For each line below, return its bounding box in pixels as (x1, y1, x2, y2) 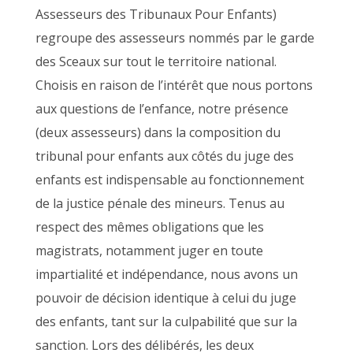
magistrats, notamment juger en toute (35, 242, 263, 259)
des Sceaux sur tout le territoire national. (35, 53, 277, 70)
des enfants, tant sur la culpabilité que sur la (35, 313, 297, 330)
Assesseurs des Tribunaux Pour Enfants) (35, 6, 277, 23)
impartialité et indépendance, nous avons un (35, 266, 298, 283)
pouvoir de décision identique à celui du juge (35, 289, 296, 307)
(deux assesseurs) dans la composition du (35, 124, 281, 141)
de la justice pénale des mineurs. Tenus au (35, 195, 284, 212)
